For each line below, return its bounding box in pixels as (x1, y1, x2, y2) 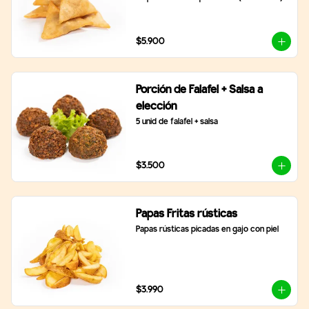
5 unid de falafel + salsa (135, 118, 218, 126)
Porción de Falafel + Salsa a (135, 84, 263, 96)
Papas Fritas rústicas (135, 208, 237, 220)
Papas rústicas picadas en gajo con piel (135, 226, 279, 234)
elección (135, 101, 177, 112)
